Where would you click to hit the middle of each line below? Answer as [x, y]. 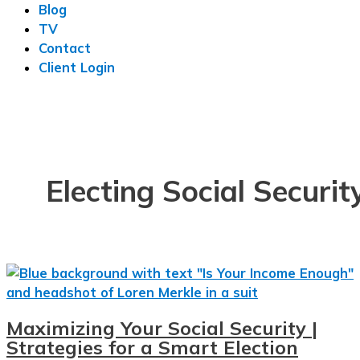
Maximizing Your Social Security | [162, 328]
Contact [65, 49]
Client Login [77, 68]
